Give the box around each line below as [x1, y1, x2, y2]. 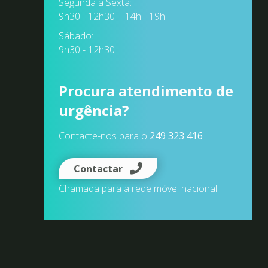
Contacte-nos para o [58, 129, 150, 143]
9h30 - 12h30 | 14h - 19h [58, 10, 165, 23]
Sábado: [58, 29, 93, 43]
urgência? [58, 100, 129, 121]
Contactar [73, 162, 123, 176]
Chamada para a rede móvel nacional [58, 182, 217, 196]
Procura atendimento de [58, 81, 233, 101]
